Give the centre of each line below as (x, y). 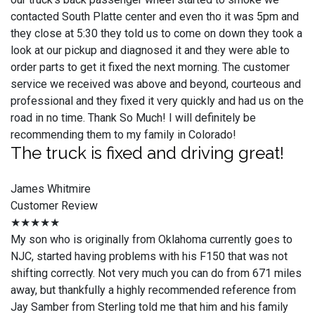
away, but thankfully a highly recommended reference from (153, 290)
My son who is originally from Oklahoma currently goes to (152, 239)
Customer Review (54, 206)
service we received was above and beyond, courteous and (156, 84)
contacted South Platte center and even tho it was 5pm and (155, 17)
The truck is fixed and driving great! (147, 153)
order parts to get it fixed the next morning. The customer (150, 67)
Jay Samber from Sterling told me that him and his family (149, 307)
